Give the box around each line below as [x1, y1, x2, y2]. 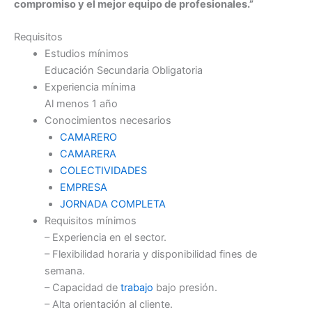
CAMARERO [59, 131, 117, 144]
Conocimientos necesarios [44, 114, 171, 127]
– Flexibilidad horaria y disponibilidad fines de [44, 248, 257, 261]
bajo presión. [153, 281, 217, 295]
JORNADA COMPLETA [59, 198, 166, 211]
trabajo [120, 281, 153, 295]
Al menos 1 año [44, 97, 118, 111]
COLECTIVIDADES [59, 164, 147, 178]
